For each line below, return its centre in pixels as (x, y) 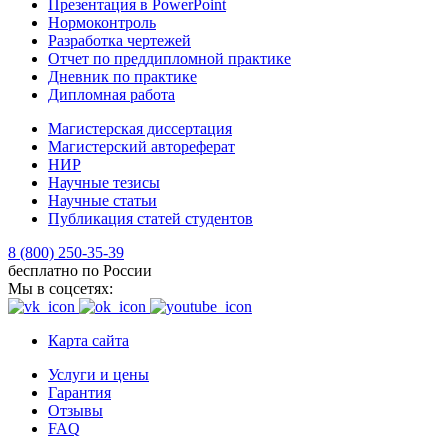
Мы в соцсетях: (60, 289)
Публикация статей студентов (150, 219)
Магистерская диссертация (140, 129)
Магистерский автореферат (141, 147)
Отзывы (75, 411)
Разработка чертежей (119, 41)
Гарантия (79, 393)
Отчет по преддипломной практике (169, 59)
